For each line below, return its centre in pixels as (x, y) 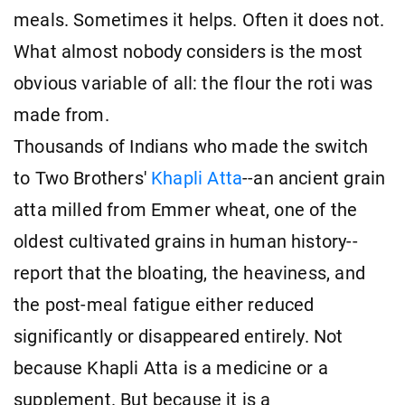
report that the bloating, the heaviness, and (189, 273)
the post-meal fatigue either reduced (164, 305)
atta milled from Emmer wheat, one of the (186, 210)
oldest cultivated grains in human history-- (186, 241)
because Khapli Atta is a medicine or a (171, 368)
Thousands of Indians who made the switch (191, 146)
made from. (61, 115)
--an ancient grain (314, 178)
